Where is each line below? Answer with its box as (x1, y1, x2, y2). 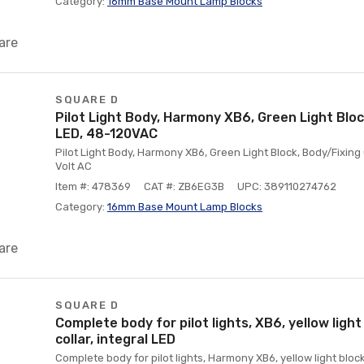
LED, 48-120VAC (55, 126, 158, 141)
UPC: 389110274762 (237, 180, 336, 193)
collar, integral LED (55, 331, 175, 347)
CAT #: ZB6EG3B (144, 180, 224, 193)
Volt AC (55, 160, 92, 172)
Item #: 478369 (55, 180, 131, 193)
